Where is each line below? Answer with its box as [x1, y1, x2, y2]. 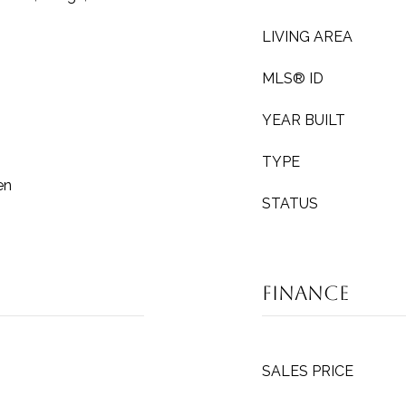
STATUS [262, 195, 318, 212]
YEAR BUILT [262, 111, 345, 129]
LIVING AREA [262, 28, 353, 45]
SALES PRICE [262, 362, 353, 380]
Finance [262, 282, 349, 304]
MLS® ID [262, 70, 324, 87]
